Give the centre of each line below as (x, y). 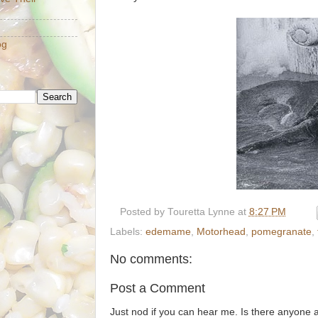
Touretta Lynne (201, 212)
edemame (168, 232)
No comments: (151, 259)
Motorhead (221, 232)
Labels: (128, 232)
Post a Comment (158, 289)
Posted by (143, 212)
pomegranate (281, 232)
